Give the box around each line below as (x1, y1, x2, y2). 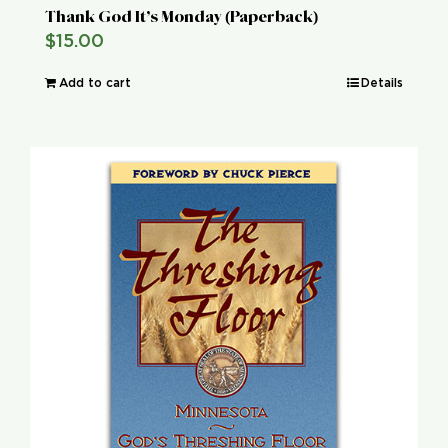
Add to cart (59, 76, 131, 89)
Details (361, 76, 403, 89)
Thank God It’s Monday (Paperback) (45, 6, 318, 26)
